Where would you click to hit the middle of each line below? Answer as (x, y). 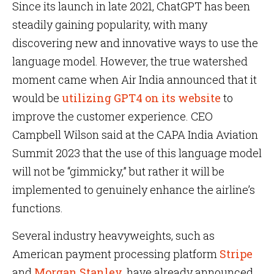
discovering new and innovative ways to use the (135, 43)
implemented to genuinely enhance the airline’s (134, 190)
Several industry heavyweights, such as (113, 235)
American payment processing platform (116, 254)
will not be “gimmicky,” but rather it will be (118, 171)
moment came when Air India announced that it (135, 80)
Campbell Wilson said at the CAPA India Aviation (135, 135)
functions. (38, 208)
